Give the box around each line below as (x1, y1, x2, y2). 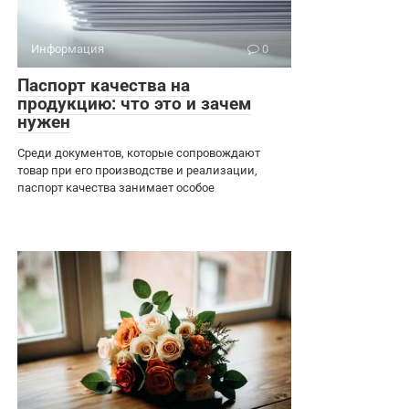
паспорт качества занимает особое (17, 180, 215, 194)
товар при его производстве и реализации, (17, 163, 257, 177)
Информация (31, 41, 104, 56)
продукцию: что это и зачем (17, 92, 251, 114)
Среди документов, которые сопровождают (17, 145, 260, 160)
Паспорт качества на (17, 74, 190, 96)
